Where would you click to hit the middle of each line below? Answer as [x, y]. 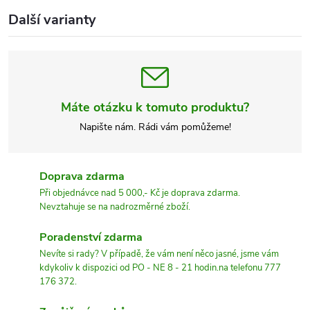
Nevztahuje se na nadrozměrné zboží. [115, 207]
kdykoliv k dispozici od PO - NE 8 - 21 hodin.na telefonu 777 [160, 268]
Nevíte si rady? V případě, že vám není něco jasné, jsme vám [159, 254]
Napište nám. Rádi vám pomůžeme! [155, 127]
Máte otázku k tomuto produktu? [155, 107]
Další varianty [52, 20]
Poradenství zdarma [91, 237]
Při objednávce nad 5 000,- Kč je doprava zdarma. [140, 193]
